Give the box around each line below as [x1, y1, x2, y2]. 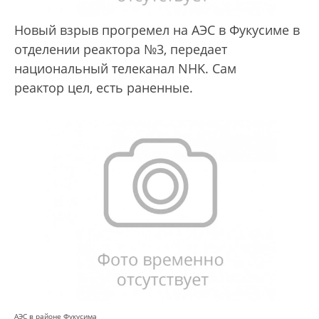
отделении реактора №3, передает [14, 41, 227, 58]
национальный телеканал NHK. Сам [14, 60, 236, 78]
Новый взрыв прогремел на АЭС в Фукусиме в [14, 21, 300, 39]
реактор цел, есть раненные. [14, 79, 197, 97]
